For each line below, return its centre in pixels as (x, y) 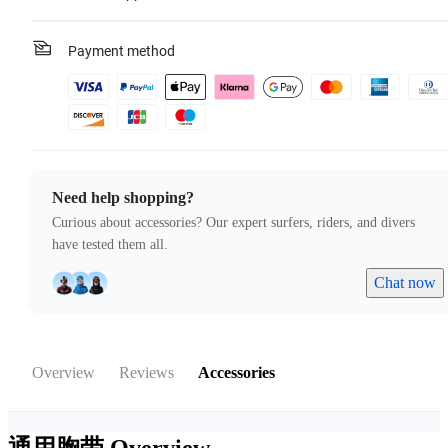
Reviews (146, 373)
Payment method (121, 51)
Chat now (405, 283)
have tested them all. (110, 245)
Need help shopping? (123, 198)
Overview (63, 373)
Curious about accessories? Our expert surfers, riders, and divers (233, 223)
